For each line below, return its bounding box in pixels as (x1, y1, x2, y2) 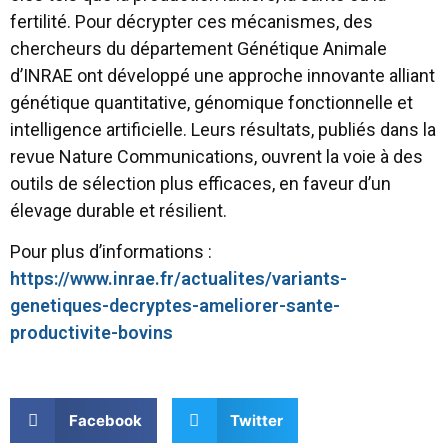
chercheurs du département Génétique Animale (10, 37, 387, 59)
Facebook (68, 410, 142, 430)
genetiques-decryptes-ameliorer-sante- (10, 295, 340, 317)
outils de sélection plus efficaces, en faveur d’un (10, 172, 391, 194)
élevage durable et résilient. (10, 199, 227, 221)
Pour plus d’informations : (10, 241, 212, 263)
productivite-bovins (10, 322, 173, 344)
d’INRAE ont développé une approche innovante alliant (10, 64, 435, 86)
